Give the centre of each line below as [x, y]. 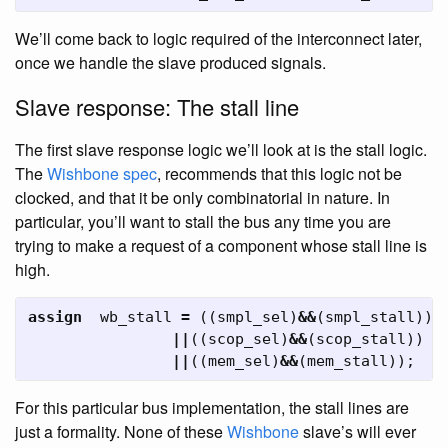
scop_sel [244, 339]
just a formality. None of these [121, 431]
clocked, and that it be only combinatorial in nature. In [202, 197]
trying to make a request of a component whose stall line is [221, 245]
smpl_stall [370, 317]
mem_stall [347, 361]
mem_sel [239, 361]
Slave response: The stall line [157, 106]
